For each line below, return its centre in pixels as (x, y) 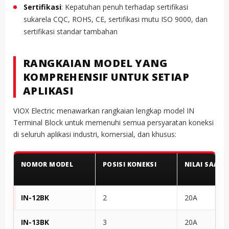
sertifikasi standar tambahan (71, 31)
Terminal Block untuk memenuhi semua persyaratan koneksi (113, 122)
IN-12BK (35, 197)
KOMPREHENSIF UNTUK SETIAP (106, 77)
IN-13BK (35, 222)
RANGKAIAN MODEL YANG (95, 63)
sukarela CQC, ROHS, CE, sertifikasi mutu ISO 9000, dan (116, 19)
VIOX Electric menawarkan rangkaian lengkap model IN (104, 110)
